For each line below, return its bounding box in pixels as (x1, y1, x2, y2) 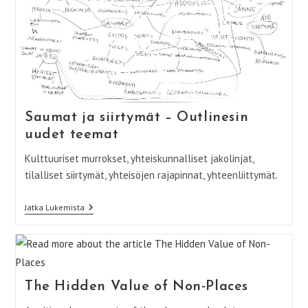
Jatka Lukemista (24, 202, 85, 213)
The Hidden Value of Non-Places (24, 280, 248, 294)
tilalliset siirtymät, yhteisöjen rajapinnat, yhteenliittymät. (24, 168, 278, 182)
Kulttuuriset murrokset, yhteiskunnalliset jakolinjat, (24, 152, 254, 166)
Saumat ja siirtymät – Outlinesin (24, 111, 249, 125)
